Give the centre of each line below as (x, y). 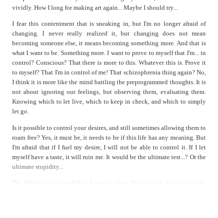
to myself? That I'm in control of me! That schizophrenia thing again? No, (109, 73)
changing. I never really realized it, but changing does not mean (109, 34)
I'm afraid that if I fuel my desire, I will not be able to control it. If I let (109, 147)
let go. (20, 111)
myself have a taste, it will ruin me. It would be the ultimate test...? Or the (109, 157)
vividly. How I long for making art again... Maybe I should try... (95, 7)
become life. (28, 202)
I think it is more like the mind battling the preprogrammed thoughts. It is (109, 82)
